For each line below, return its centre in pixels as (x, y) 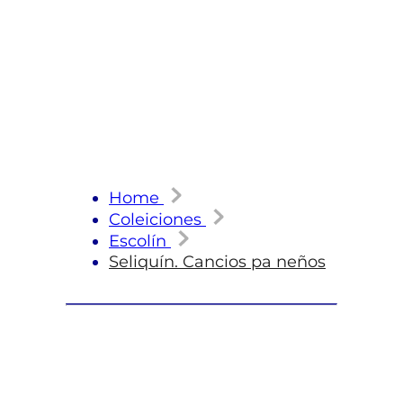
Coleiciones (155, 219)
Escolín (138, 241)
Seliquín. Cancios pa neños (217, 262)
